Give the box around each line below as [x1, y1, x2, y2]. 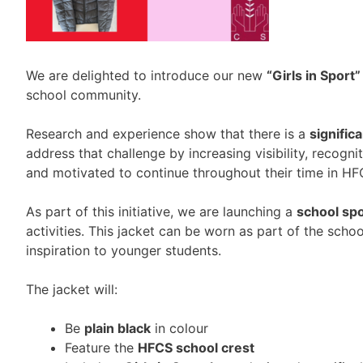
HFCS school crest [138, 340, 254, 356]
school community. [26, 87, 141, 103]
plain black [84, 320, 151, 336]
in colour [151, 320, 208, 336]
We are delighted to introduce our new [26, 67, 267, 83]
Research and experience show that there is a [26, 126, 310, 142]
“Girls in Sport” [267, 67, 361, 83]
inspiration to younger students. [26, 242, 221, 258]
